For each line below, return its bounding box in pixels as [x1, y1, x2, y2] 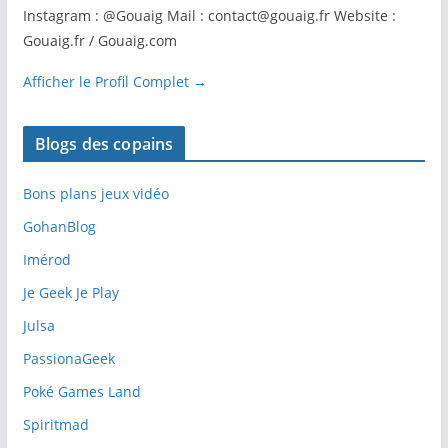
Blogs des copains [34, 132, 174, 155]
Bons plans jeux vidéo [22, 183, 169, 203]
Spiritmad [22, 414, 89, 434]
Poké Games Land [22, 381, 141, 401]
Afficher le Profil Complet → [22, 71, 207, 91]
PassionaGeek [22, 348, 115, 368]
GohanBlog [22, 216, 96, 236]
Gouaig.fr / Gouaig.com [22, 30, 177, 50]
